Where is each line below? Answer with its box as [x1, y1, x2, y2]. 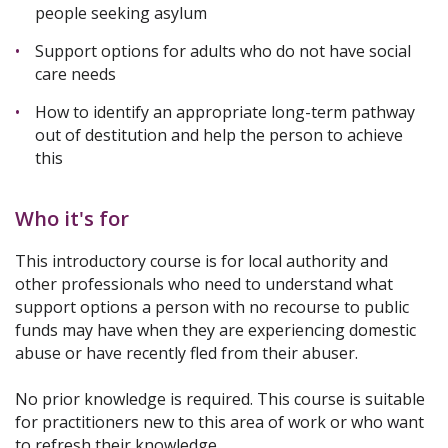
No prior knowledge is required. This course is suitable [15, 388, 425, 411]
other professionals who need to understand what [15, 273, 393, 296]
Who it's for [15, 205, 129, 233]
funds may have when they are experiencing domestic [15, 319, 416, 342]
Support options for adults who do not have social [35, 40, 411, 63]
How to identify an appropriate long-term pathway [35, 101, 415, 124]
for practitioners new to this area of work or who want [15, 411, 424, 434]
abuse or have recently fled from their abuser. [15, 342, 362, 365]
